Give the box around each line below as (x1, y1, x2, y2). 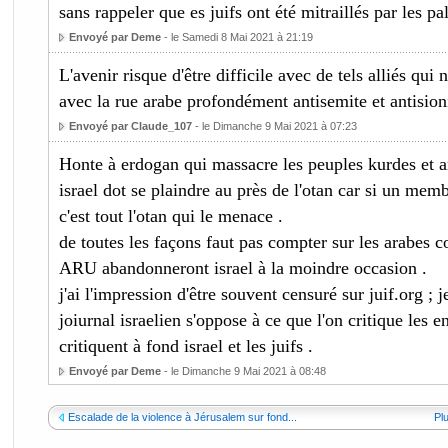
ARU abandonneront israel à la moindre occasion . (58, 258, 427, 278)
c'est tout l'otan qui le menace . (58, 206, 283, 226)
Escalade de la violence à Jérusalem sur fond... (67, 411, 297, 423)
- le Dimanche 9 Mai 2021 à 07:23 (191, 120, 357, 132)
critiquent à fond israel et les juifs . (58, 336, 313, 356)
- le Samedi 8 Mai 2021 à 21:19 (160, 31, 313, 43)
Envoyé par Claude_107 (68, 120, 192, 132)
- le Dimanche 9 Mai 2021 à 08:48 (160, 365, 326, 377)
